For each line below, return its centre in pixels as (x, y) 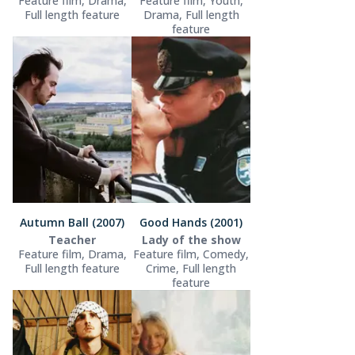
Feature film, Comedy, (191, 254)
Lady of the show (191, 239)
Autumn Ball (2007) (72, 222)
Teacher (72, 239)
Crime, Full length (191, 268)
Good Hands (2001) (191, 222)
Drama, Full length (191, 14)
